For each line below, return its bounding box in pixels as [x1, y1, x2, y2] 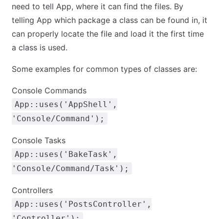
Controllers [12, 185, 53, 195]
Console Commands [12, 86, 87, 95]
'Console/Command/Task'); [12, 164, 129, 173]
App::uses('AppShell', [15, 100, 117, 109]
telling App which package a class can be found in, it [12, 15, 207, 25]
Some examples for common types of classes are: [12, 64, 197, 74]
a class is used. [12, 43, 67, 52]
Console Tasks [12, 135, 66, 145]
